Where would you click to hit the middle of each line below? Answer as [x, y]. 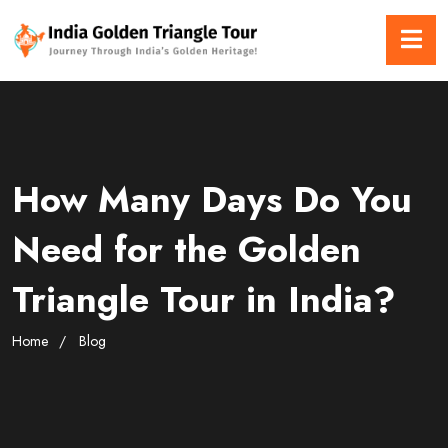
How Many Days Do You [212, 200]
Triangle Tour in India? [204, 300]
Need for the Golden [186, 250]
